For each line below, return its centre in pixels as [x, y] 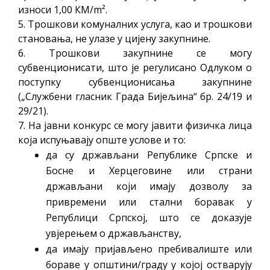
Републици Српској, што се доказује [149, 217]
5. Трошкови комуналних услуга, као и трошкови [135, 24]
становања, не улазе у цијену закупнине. [114, 38]
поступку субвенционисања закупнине [135, 82]
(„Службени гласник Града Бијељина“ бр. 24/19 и [135, 96]
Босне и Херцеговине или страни [149, 170]
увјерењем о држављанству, [114, 233]
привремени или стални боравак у [149, 202]
